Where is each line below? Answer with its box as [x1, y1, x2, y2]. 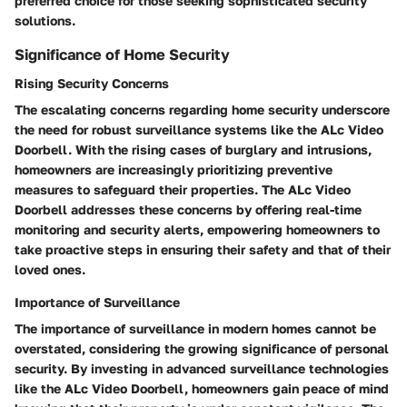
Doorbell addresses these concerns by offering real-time [15, 201, 362, 217]
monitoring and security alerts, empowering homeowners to [15, 221, 380, 237]
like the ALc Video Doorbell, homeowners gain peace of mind [15, 380, 389, 396]
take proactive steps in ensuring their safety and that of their [15, 241, 391, 257]
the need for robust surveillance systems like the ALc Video [15, 121, 383, 137]
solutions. [15, 12, 75, 28]
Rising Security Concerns [15, 74, 169, 91]
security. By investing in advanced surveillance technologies [15, 360, 389, 376]
